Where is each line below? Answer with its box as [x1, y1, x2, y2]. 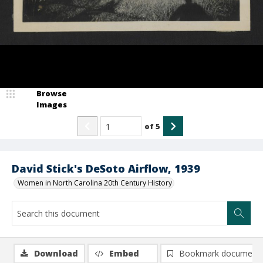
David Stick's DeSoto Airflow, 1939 [12, 161, 200, 176]
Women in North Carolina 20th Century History [18, 178, 172, 188]
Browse [36, 88, 67, 99]
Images [36, 99, 67, 110]
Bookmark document [179, 248, 260, 259]
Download [34, 248, 78, 259]
